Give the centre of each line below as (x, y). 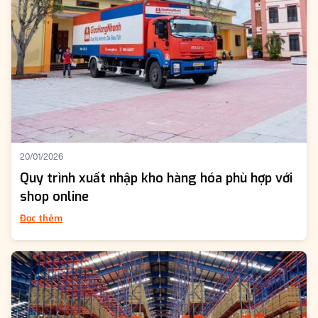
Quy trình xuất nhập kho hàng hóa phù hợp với (156, 179)
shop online (54, 197)
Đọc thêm (41, 219)
